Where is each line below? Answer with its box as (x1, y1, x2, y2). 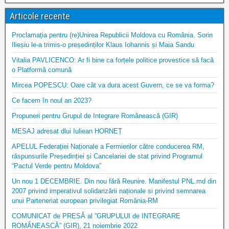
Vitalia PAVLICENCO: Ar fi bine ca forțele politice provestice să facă (12, 56, 214, 64)
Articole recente (10, 11, 70, 21)
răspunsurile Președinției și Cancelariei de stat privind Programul (12, 152, 202, 160)
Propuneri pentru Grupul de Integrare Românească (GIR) (12, 112, 178, 120)
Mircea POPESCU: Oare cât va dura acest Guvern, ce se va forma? (12, 81, 214, 89)
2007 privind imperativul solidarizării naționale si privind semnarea (12, 187, 205, 195)
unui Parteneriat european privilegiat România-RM (12, 197, 158, 204)
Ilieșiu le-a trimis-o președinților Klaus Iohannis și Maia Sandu (12, 41, 194, 49)
